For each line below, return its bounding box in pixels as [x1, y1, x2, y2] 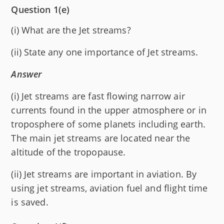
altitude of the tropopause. [11, 146, 126, 158]
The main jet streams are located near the [11, 132, 190, 144]
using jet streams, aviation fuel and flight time [11, 182, 208, 194]
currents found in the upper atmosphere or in [11, 104, 206, 116]
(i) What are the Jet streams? [11, 24, 131, 36]
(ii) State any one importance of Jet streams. [11, 46, 198, 58]
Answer [11, 68, 42, 80]
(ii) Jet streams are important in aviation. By [11, 168, 197, 180]
